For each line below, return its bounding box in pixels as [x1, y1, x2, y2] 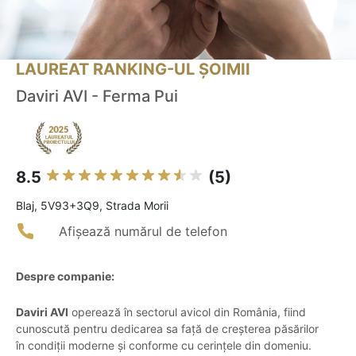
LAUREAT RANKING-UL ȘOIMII [16, 60, 250, 79]
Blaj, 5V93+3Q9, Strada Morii [16, 199, 168, 213]
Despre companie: [16, 269, 114, 284]
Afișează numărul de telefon [59, 223, 227, 240]
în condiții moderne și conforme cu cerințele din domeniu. [16, 339, 311, 353]
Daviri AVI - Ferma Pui [16, 87, 178, 106]
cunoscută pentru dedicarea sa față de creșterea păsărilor [16, 322, 319, 336]
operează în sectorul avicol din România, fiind [68, 305, 306, 319]
